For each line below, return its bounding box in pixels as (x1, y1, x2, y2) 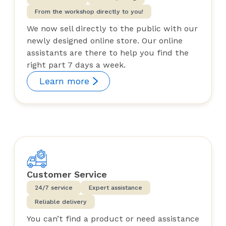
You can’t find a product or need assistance (27, 213, 199, 223)
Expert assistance (89, 184, 142, 191)
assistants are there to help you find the (27, 47, 189, 58)
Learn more (39, 75, 89, 86)
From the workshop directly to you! (35, 8, 143, 15)
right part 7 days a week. (27, 60, 126, 70)
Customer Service (27, 168, 107, 180)
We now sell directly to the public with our (27, 23, 198, 33)
